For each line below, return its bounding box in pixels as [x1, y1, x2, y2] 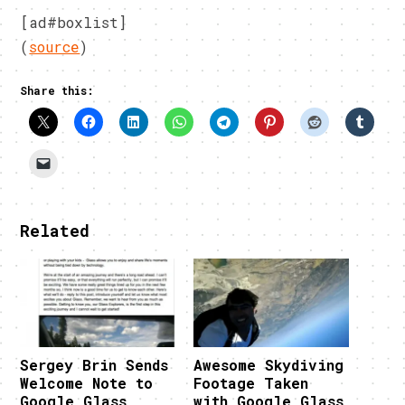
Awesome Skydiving [193, 355, 344, 375]
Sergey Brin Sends [20, 355, 169, 375]
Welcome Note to [20, 373, 154, 393]
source [29, 37, 80, 57]
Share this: [20, 83, 95, 99]
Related [20, 220, 90, 242]
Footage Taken [193, 373, 308, 393]
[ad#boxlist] [20, 13, 127, 33]
